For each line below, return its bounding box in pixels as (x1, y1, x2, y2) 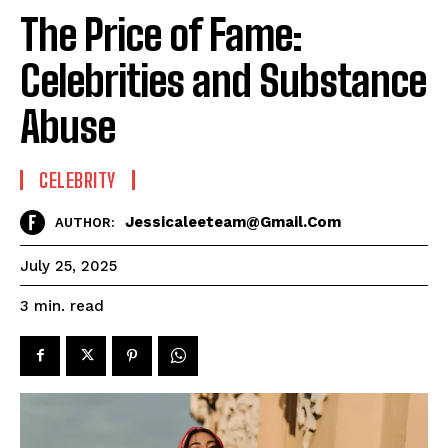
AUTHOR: (55, 215, 115, 231)
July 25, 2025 (20, 256, 117, 275)
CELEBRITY (39, 167, 116, 192)
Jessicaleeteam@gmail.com (125, 213, 341, 232)
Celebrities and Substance (20, 55, 426, 106)
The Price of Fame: (20, 9, 302, 60)
